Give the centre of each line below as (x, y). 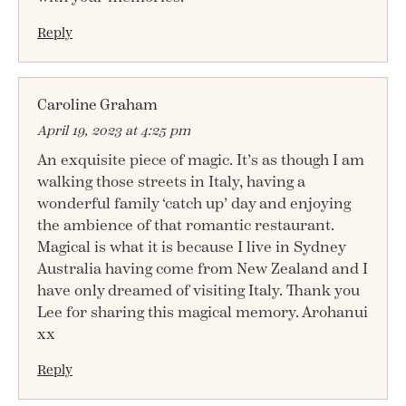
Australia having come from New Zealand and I (203, 269)
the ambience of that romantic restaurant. (186, 225)
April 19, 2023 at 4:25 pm (114, 130)
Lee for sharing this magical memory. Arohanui (203, 312)
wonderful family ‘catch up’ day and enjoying (194, 203)
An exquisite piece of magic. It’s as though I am (201, 160)
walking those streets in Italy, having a (171, 182)
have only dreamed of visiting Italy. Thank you (198, 290)
